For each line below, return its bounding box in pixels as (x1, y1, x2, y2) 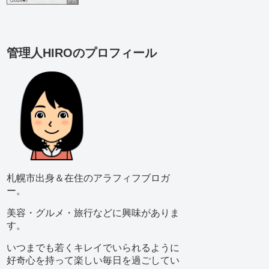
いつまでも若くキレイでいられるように (7, 242, 180, 253)
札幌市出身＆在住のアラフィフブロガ (7, 172, 170, 183)
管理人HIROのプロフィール (7, 46, 157, 59)
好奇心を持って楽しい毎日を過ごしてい (7, 255, 180, 265)
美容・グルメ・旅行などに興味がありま (7, 207, 180, 218)
